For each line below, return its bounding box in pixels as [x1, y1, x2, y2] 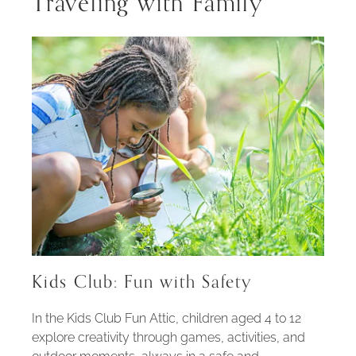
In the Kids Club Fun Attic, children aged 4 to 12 [32, 311, 301, 327]
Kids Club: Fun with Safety [32, 268, 252, 297]
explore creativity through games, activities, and [32, 330, 305, 346]
